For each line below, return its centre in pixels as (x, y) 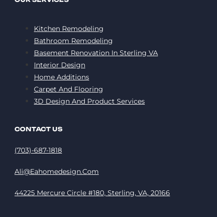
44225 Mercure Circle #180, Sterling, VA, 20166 (92, 193)
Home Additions (62, 77)
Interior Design (60, 65)
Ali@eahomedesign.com (57, 171)
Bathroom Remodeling (73, 40)
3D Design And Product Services (89, 101)
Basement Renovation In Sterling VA (96, 53)
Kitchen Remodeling (69, 28)
